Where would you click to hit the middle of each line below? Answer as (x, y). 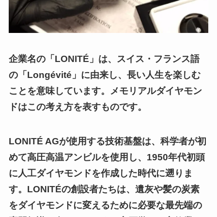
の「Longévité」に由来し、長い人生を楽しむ (104, 75)
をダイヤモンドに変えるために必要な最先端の (105, 205)
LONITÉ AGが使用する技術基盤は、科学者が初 (107, 141)
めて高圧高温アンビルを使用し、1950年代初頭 (107, 157)
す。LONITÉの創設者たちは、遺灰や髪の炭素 (104, 189)
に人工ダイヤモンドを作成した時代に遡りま (101, 173)
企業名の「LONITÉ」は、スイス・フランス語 (104, 59)
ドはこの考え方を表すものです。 (77, 107)
